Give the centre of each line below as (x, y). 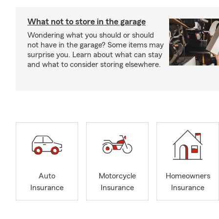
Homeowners (188, 176)
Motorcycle (117, 176)
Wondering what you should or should (91, 35)
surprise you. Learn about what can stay (95, 55)
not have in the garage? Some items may (96, 45)
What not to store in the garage (87, 22)
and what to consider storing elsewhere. (94, 65)
